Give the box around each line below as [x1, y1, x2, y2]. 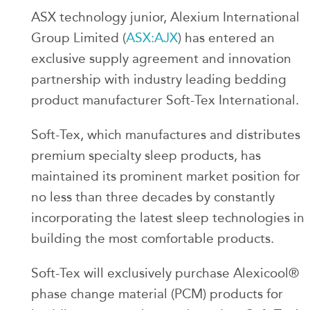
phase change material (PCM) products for [31, 286, 283, 302]
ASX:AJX [126, 30, 178, 46]
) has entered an [178, 30, 275, 46]
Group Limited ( [31, 30, 126, 46]
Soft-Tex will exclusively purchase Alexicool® [31, 265, 299, 281]
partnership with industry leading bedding [31, 71, 286, 87]
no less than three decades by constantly [31, 189, 275, 205]
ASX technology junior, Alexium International [31, 9, 300, 25]
